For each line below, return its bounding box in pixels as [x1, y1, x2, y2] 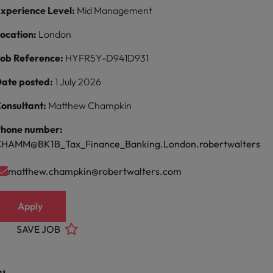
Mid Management [77, 4, 153, 16]
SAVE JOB [16, 223, 61, 235]
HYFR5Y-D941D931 [65, 52, 149, 64]
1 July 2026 [55, 76, 102, 88]
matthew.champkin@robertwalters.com [8, 165, 182, 177]
